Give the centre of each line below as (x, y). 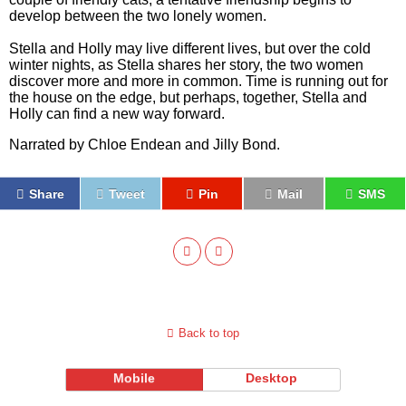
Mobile (135, 377)
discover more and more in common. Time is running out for (198, 81)
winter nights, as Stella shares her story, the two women (186, 64)
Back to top (209, 333)
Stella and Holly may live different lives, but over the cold (190, 48)
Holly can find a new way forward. (117, 113)
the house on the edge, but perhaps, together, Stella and (188, 97)
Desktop (272, 377)
